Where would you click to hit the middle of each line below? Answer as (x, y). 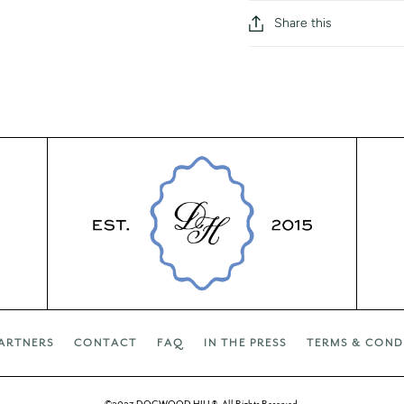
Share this (303, 23)
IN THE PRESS (245, 342)
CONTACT (105, 342)
